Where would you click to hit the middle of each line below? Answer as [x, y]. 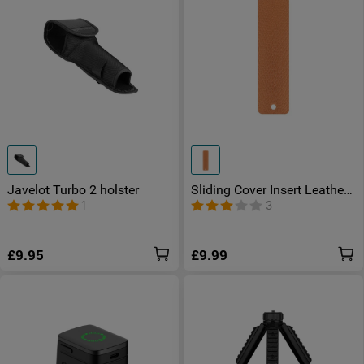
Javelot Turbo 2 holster [73, 191]
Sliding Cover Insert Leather [270, 191]
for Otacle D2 [229, 204]
